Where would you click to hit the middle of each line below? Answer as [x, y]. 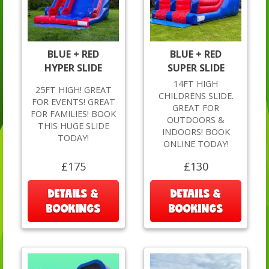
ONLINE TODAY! [196, 144]
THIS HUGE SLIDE [73, 126]
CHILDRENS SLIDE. [196, 96]
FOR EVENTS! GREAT [73, 102]
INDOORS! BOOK [196, 132]
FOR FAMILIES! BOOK [73, 114]
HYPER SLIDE [73, 68]
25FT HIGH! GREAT [73, 90]
